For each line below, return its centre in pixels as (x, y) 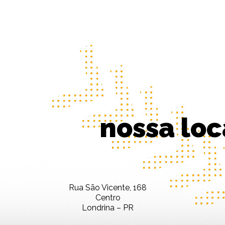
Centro (108, 198)
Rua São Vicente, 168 (108, 188)
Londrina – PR (108, 208)
